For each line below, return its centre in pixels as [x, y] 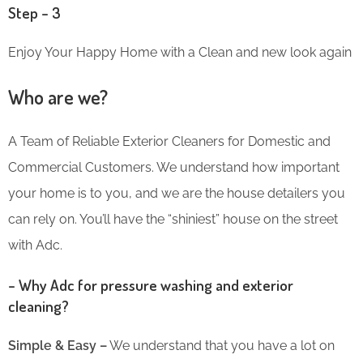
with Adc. [35, 245]
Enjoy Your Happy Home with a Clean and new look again [180, 52]
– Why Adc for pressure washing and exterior [151, 284]
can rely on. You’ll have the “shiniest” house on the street [173, 219]
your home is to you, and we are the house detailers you [177, 193]
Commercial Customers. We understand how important [174, 167]
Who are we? [58, 96]
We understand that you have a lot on [221, 345]
